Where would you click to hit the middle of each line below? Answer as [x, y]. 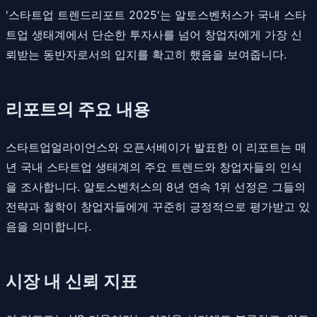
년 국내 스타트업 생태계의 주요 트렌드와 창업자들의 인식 [154, 167]
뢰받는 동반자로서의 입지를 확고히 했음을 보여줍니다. [146, 54]
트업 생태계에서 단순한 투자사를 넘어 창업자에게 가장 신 [154, 34]
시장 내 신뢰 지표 [71, 281]
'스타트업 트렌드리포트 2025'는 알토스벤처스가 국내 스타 [156, 15]
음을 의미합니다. [48, 226]
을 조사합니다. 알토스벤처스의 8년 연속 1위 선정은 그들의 [156, 186]
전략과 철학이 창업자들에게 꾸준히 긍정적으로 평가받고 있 [158, 206]
